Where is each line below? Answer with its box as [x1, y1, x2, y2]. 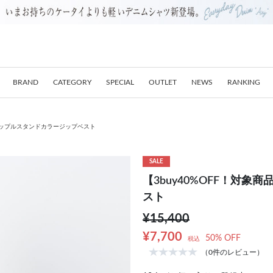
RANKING [227, 78, 260, 86]
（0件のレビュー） [201, 248, 264, 256]
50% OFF [205, 234, 241, 243]
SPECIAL [106, 78, 134, 86]
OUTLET [149, 78, 177, 86]
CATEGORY [53, 78, 91, 86]
